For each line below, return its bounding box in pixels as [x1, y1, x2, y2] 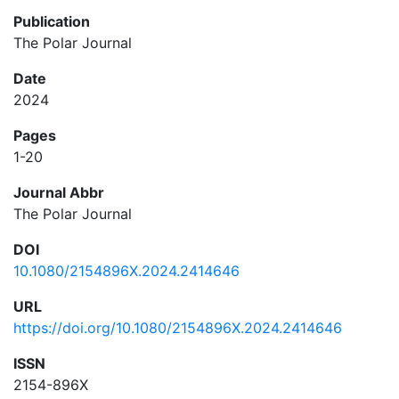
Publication [13, 12, 90, 30]
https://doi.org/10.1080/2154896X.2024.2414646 [13, 319, 342, 337]
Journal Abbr [13, 183, 104, 201]
